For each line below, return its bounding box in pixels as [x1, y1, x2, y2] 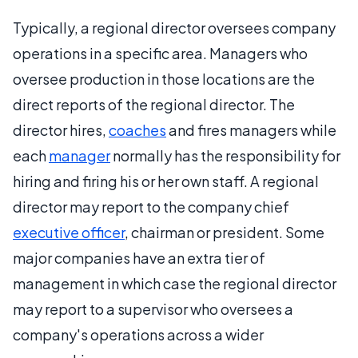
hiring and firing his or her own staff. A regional [13, 171, 319, 190]
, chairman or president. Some [125, 222, 324, 241]
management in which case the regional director [13, 273, 336, 292]
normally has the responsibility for [110, 145, 340, 165]
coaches [109, 120, 166, 139]
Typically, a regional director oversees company [13, 18, 336, 37]
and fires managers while [166, 120, 336, 139]
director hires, [13, 120, 109, 139]
